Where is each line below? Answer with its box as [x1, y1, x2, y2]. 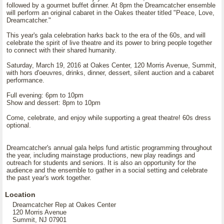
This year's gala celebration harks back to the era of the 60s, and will [6, 31, 205, 39]
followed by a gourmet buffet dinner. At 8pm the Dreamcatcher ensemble [6, 1, 215, 9]
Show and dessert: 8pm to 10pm [6, 99, 100, 106]
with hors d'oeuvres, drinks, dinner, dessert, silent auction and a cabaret [6, 69, 214, 76]
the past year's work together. [6, 174, 91, 181]
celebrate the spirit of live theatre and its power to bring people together [6, 39, 212, 46]
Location [5, 190, 35, 198]
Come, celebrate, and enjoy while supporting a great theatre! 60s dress [6, 114, 211, 121]
